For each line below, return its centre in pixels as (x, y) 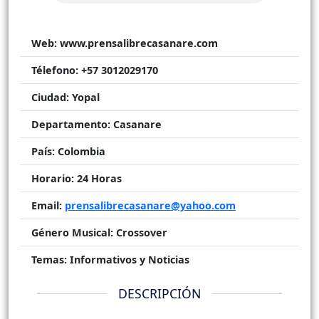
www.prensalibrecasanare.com (137, 43)
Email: (47, 205)
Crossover (140, 232)
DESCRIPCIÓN (159, 294)
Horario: (53, 178)
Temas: (49, 259)
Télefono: (55, 70)
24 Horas (98, 178)
